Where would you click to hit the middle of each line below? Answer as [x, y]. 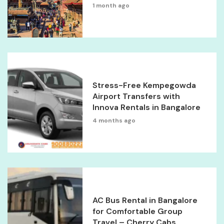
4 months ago [114, 121]
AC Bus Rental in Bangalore [145, 200]
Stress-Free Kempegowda [144, 85]
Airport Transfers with [136, 96]
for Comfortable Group [138, 211]
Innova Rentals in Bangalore [147, 107]
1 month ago [111, 6]
